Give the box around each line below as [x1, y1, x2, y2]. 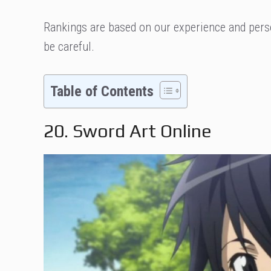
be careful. [44, 39, 94, 54]
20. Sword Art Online [44, 120, 212, 142]
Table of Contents [50, 83, 154, 100]
